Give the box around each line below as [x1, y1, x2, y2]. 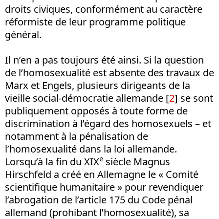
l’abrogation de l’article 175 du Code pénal [5, 193, 193, 206]
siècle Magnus [103, 154, 170, 168]
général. [5, 27, 42, 41]
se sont [178, 91, 213, 105]
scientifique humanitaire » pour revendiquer [5, 180, 203, 194]
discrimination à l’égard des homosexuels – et [5, 116, 211, 130]
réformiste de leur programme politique [5, 15, 186, 28]
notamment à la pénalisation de [5, 129, 148, 143]
